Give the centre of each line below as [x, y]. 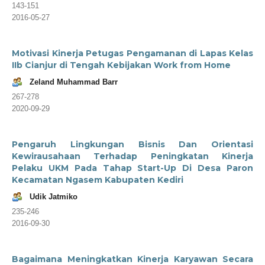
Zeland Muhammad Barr [74, 82]
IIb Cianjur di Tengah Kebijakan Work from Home [121, 65]
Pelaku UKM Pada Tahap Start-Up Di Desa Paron [132, 168]
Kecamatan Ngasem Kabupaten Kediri [98, 180]
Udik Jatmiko [54, 196]
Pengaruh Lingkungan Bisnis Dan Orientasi [132, 144]
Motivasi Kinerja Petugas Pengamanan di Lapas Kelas [132, 53]
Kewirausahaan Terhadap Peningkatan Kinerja [132, 156]
